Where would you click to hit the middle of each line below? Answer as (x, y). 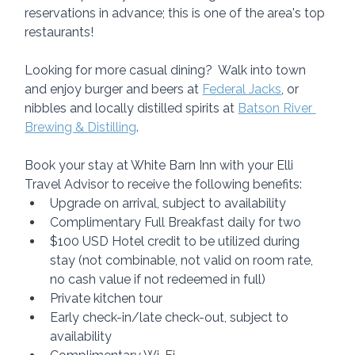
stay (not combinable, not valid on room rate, (183, 261)
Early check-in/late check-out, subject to (171, 318)
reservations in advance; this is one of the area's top (177, 13)
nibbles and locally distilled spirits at (132, 109)
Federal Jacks (242, 90)
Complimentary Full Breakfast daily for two (176, 223)
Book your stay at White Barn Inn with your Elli (161, 166)
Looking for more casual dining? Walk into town (167, 71)
